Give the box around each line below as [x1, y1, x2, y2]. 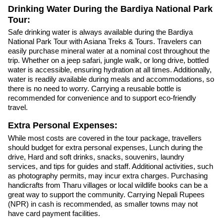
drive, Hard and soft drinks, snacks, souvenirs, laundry [8, 153, 184, 162]
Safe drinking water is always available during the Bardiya [8, 28, 193, 37]
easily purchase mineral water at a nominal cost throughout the [8, 47, 210, 55]
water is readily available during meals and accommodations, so [8, 75, 214, 84]
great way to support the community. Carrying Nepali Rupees [8, 190, 205, 199]
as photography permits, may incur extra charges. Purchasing [8, 171, 208, 180]
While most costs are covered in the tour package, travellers [8, 134, 202, 143]
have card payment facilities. [8, 209, 102, 218]
